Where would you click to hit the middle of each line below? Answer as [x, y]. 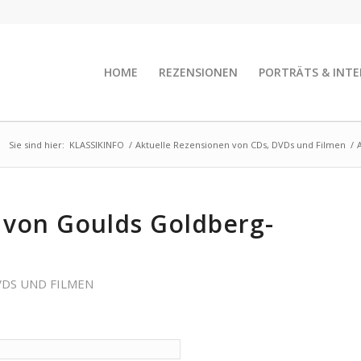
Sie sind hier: [37, 145]
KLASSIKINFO [97, 145]
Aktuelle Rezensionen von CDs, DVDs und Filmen [241, 145]
